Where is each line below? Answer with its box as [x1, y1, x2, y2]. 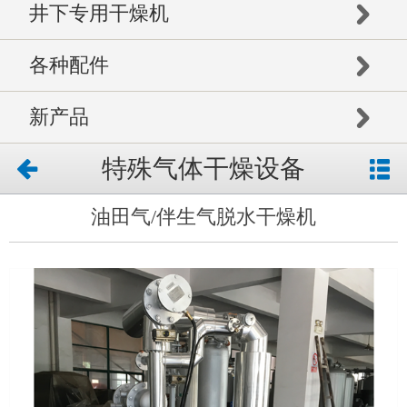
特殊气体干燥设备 [102, 154, 305, 184]
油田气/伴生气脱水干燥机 [91, 205, 316, 229]
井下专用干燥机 [28, 2, 169, 25]
